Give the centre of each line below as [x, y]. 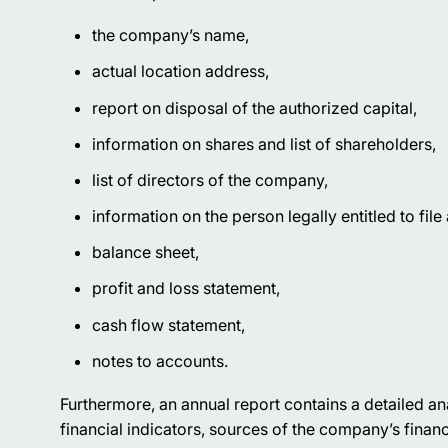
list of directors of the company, [210, 179]
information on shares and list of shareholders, [264, 143]
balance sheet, [145, 252]
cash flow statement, [168, 324]
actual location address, [180, 71]
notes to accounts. [160, 360]
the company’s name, [170, 35]
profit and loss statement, [186, 288]
